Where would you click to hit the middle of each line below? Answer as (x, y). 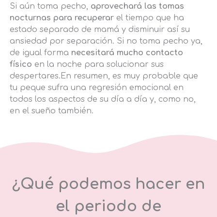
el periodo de (108, 207)
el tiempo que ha (149, 18)
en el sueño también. (52, 111)
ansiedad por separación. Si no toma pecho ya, (106, 41)
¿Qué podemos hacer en (108, 184)
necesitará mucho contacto (127, 53)
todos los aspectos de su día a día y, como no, (103, 100)
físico (21, 65)
